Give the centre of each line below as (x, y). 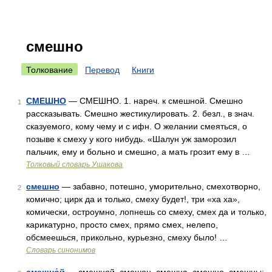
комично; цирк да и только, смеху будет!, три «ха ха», (133, 199)
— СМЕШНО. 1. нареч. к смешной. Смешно (155, 101)
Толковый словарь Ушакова (74, 165)
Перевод (102, 70)
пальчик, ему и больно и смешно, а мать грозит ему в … (138, 152)
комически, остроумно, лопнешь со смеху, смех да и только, (146, 212)
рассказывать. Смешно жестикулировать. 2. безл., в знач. (140, 114)
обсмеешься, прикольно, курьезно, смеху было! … (127, 237)
